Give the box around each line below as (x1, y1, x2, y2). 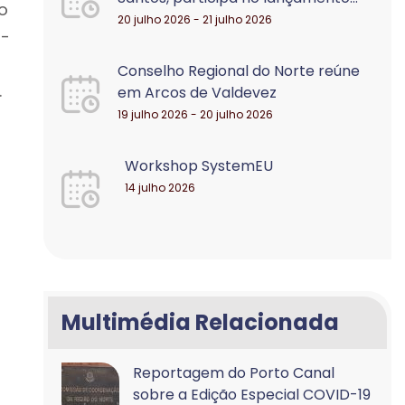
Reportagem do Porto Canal (133, 363, 335, 383)
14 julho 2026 (125, 180, 196, 195)
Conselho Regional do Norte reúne (118, 61, 361, 81)
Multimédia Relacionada (61, 307, 340, 337)
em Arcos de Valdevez (118, 82, 278, 103)
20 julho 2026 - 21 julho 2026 (118, 12, 273, 27)
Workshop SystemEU (125, 155, 274, 176)
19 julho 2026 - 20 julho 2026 (118, 107, 274, 122)
